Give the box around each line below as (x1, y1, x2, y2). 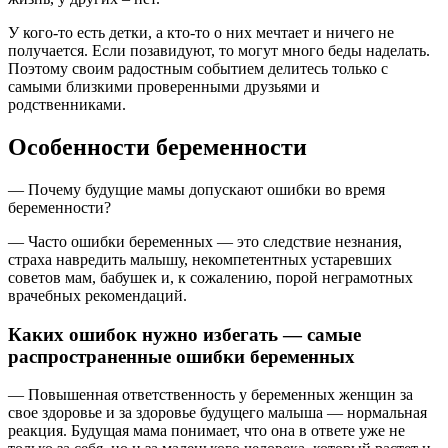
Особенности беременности (8, 133, 307, 160)
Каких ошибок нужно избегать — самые (8, 323, 361, 345)
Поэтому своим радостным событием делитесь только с (8, 60, 388, 77)
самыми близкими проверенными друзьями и (8, 78, 320, 95)
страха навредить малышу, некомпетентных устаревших (8, 250, 392, 268)
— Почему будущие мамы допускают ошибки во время (8, 180, 385, 198)
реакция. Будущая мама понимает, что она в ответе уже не (8, 422, 405, 440)
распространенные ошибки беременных (8, 345, 355, 367)
